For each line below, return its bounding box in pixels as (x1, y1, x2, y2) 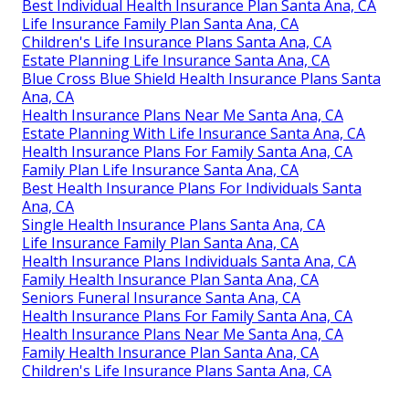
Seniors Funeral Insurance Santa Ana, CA (22, 287, 300, 308)
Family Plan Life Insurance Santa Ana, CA (22, 159, 299, 180)
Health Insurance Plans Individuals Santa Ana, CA (22, 250, 356, 271)
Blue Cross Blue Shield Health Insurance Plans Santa (22, 68, 381, 89)
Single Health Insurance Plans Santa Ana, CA (22, 214, 325, 235)
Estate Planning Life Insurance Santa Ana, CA (22, 49, 330, 70)
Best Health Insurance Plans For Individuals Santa (22, 177, 362, 198)
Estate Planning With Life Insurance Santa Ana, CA (22, 122, 365, 143)
